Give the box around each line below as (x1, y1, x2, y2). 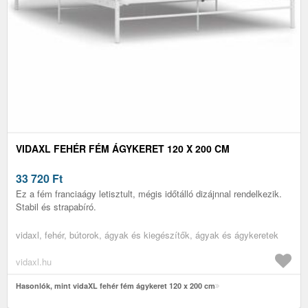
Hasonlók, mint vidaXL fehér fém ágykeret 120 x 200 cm (16, 280, 215, 291)
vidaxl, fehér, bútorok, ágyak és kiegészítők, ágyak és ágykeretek (16, 228, 278, 241)
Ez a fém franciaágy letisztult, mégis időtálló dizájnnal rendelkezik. (16, 186, 282, 200)
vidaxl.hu (16, 254, 52, 268)
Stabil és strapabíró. (16, 199, 96, 213)
